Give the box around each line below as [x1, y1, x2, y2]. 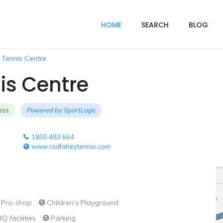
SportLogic [63, 106, 96, 114]
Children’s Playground [45, 198, 118, 207]
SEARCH [141, 20, 169, 30]
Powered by [26, 106, 63, 114]
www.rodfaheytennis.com [30, 142, 111, 150]
